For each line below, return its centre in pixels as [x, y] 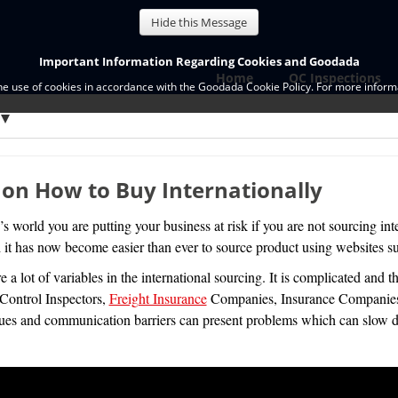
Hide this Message [199, 22]
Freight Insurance [158, 298]
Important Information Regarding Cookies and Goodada [199, 61]
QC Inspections [335, 78]
